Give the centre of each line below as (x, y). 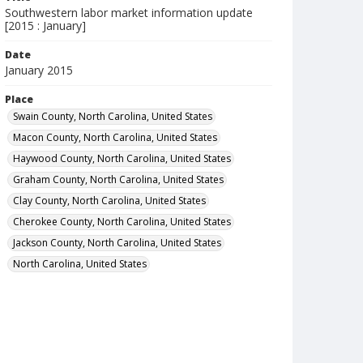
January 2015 (39, 70)
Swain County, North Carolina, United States (113, 116)
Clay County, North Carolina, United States (109, 201)
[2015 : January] (45, 26)
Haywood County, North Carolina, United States (122, 158)
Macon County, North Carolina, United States (115, 137)
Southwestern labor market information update (129, 13)
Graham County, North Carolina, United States (118, 179)
